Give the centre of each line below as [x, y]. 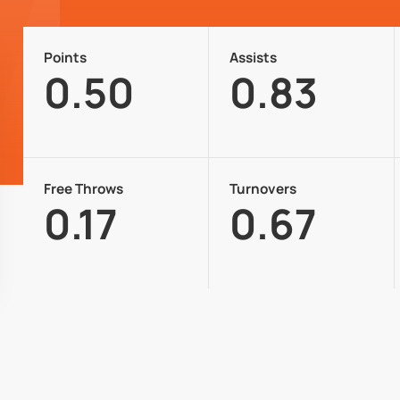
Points [65, 58]
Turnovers [262, 189]
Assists [253, 58]
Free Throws [83, 189]
